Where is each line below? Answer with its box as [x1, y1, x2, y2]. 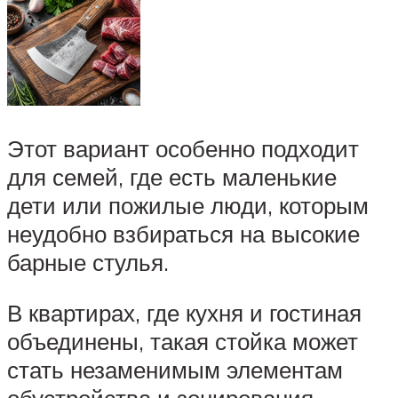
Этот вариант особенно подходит [7, 133, 359, 163]
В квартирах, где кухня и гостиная [7, 298, 362, 328]
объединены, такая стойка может [7, 327, 358, 356]
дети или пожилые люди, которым [7, 190, 369, 219]
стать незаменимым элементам [7, 355, 343, 385]
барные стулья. [7, 247, 169, 276]
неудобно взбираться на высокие [7, 219, 360, 248]
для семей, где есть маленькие [7, 162, 337, 191]
